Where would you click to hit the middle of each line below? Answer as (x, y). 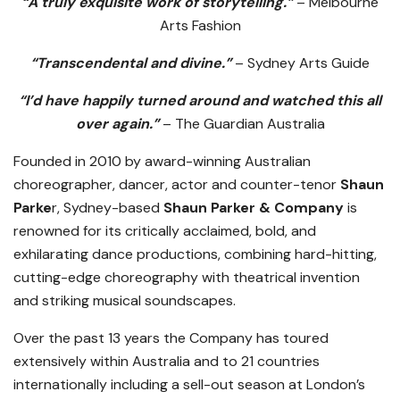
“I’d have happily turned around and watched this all (200, 101)
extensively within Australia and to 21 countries (167, 362)
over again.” (117, 124)
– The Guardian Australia (243, 124)
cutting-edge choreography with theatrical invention (187, 278)
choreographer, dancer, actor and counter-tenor (177, 185)
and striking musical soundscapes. (125, 301)
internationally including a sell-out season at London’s (189, 385)
